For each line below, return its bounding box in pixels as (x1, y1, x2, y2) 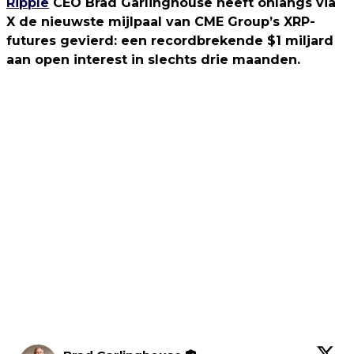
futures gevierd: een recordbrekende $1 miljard (6, 33, 333, 48)
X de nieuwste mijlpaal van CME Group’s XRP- (6, 14, 315, 29)
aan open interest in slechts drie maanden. (6, 52, 300, 67)
